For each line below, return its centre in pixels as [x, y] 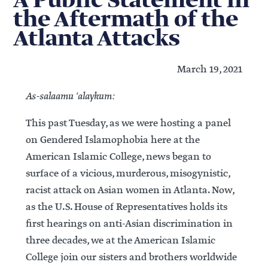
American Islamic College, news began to [118, 157]
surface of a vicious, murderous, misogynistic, [127, 173]
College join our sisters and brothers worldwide [131, 257]
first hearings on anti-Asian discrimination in [129, 224]
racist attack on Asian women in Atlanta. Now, [130, 190]
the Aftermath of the [126, 20]
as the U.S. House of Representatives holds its [126, 207]
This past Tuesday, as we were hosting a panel [128, 123]
